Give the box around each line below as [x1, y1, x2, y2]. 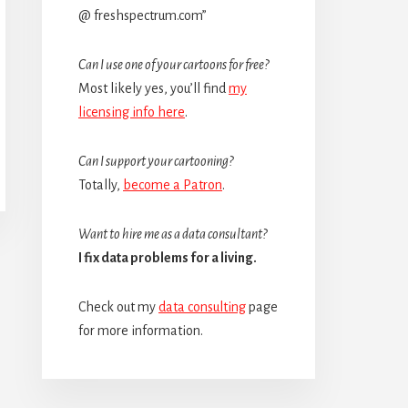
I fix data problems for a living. [78, 250, 257, 265]
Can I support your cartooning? [78, 153, 233, 168]
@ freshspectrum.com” [78, 7, 207, 23]
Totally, [78, 177, 123, 192]
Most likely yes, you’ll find [78, 80, 229, 96]
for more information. [78, 322, 203, 338]
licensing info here [78, 104, 185, 119]
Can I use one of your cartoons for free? [78, 56, 269, 72]
